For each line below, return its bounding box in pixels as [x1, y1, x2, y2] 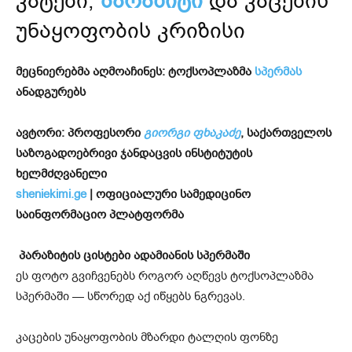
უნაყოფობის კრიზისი [16, 16, 245, 46]
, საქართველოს [240, 125, 332, 141]
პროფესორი [68, 125, 144, 141]
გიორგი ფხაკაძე [144, 125, 240, 141]
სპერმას [255, 64, 302, 80]
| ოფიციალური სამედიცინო [86, 186, 251, 203]
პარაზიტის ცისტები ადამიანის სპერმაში [16, 247, 250, 264]
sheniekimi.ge [16, 186, 86, 203]
